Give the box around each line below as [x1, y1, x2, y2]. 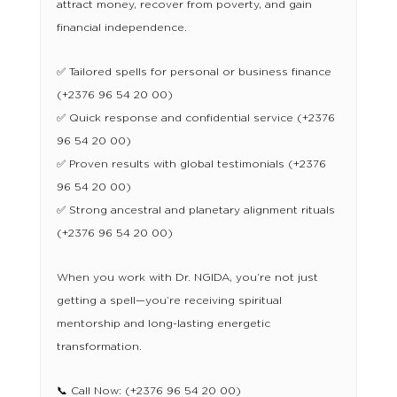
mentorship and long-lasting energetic [56, 318, 270, 330]
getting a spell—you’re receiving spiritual [56, 295, 282, 307]
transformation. [56, 341, 142, 353]
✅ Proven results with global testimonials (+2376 [56, 159, 326, 170]
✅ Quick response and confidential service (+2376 [56, 113, 335, 124]
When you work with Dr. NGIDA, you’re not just [56, 272, 318, 284]
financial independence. [56, 22, 187, 34]
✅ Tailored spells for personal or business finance [56, 66, 331, 78]
